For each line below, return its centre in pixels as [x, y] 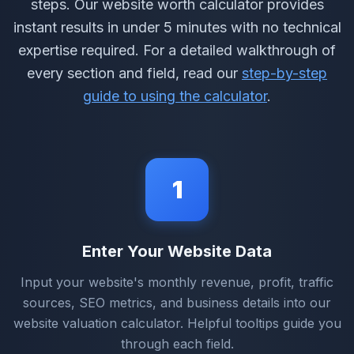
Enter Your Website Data [177, 251]
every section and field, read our [134, 73]
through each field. [177, 343]
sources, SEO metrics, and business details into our [177, 302]
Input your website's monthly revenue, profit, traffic [177, 282]
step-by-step [284, 73]
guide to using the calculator [175, 96]
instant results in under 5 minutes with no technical [177, 27]
